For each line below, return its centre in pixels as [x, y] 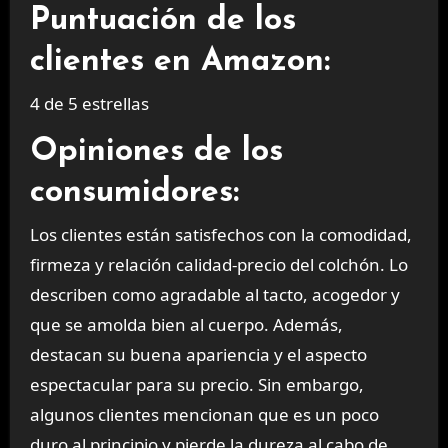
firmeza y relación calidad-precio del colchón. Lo [218, 265]
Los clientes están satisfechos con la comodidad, [220, 235]
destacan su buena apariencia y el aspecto [198, 355]
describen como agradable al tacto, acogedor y [214, 295]
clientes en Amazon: [179, 61]
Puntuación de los [162, 20]
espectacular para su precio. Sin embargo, [196, 385]
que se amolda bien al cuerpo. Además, [186, 325]
